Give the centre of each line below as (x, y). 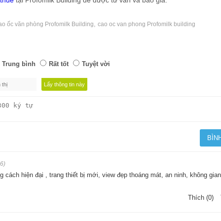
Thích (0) (201, 197)
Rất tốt (59, 64)
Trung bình (19, 64)
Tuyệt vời (96, 64)
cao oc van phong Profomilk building (147, 24)
